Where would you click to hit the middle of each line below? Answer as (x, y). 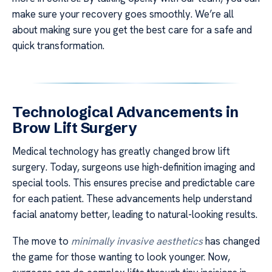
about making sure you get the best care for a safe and (132, 30)
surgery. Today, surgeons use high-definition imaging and (134, 167)
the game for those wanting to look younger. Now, (121, 257)
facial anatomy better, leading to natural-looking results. (135, 214)
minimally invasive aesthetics (137, 241)
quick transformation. (58, 46)
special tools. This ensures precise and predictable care (134, 183)
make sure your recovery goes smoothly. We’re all (123, 14)
